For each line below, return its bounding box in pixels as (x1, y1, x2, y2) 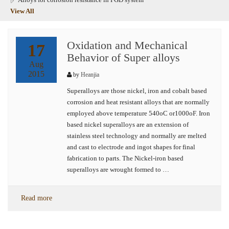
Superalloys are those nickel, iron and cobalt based (67, 87, 207, 95)
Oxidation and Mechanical (67, 39, 188, 52)
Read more (21, 194, 52, 202)
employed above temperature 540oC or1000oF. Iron (67, 109, 210, 117)
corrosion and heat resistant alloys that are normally (67, 98, 210, 106)
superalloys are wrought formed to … (67, 166, 169, 173)
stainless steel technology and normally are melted (67, 132, 207, 140)
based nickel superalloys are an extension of (67, 121, 189, 128)
